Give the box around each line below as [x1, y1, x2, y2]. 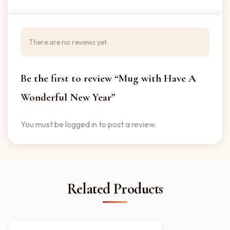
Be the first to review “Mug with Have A [21, 72, 196, 85]
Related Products [67, 180, 163, 198]
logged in [65, 119, 97, 129]
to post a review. [97, 119, 157, 129]
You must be [21, 119, 65, 129]
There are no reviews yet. [29, 37, 108, 47]
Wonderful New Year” [21, 91, 115, 104]
